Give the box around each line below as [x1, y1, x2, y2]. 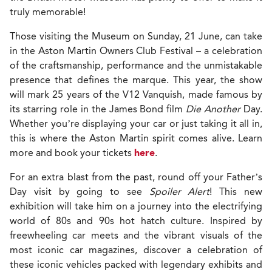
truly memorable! [10, 6, 86, 18]
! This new [209, 186, 263, 198]
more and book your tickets [10, 147, 134, 159]
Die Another [186, 103, 244, 115]
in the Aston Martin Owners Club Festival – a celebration [10, 45, 262, 57]
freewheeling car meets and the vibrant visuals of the [10, 229, 262, 242]
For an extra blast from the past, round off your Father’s [10, 171, 262, 183]
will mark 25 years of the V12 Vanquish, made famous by [10, 89, 262, 101]
